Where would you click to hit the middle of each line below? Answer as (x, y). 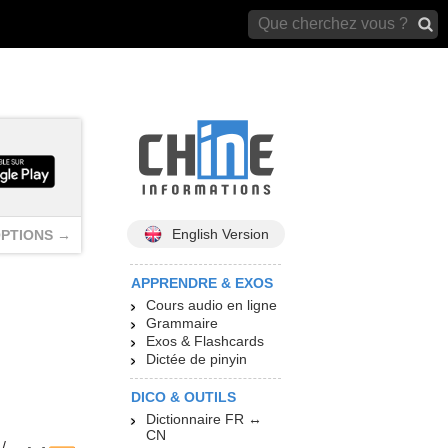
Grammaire (182, 323)
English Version (220, 234)
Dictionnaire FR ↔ (204, 419)
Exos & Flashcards (205, 341)
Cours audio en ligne (211, 305)
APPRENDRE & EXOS (202, 283)
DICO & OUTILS (183, 397)
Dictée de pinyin (196, 359)
